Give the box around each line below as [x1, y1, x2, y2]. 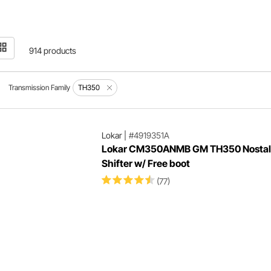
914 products [29, 45, 77, 56]
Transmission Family [8, 83, 71, 92]
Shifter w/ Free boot [101, 157, 190, 169]
